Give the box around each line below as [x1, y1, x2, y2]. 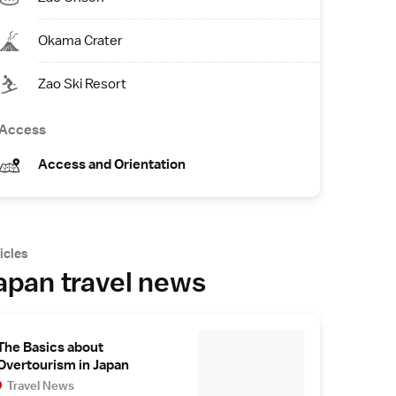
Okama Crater [38, 32, 123, 49]
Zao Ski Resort [38, 75, 126, 93]
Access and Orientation [38, 156, 186, 173]
